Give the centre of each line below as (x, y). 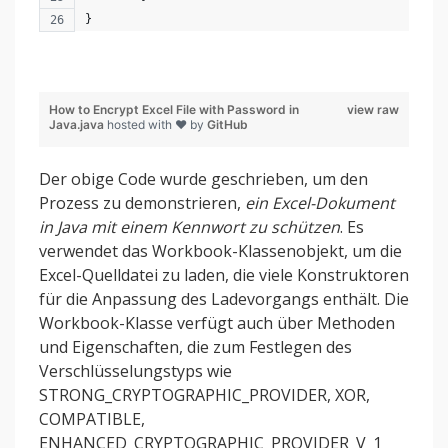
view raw (373, 109)
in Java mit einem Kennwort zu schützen (189, 227)
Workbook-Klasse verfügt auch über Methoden (217, 323)
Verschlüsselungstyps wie (135, 371)
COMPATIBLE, (92, 419)
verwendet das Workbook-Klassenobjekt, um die (220, 251)
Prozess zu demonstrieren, (142, 203)
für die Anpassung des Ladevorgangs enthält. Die (224, 299)
